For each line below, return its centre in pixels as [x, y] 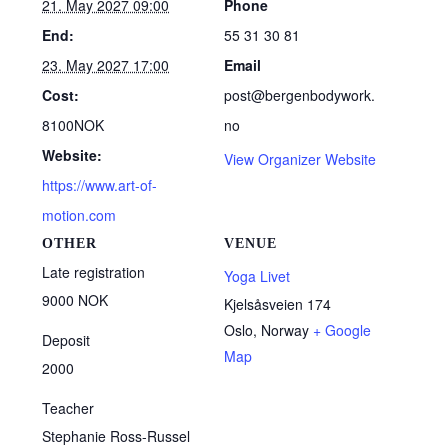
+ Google [342, 330]
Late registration [94, 272]
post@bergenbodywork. [299, 95]
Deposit [66, 340]
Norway [285, 330]
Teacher [68, 408]
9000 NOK [75, 300]
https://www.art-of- [100, 185]
